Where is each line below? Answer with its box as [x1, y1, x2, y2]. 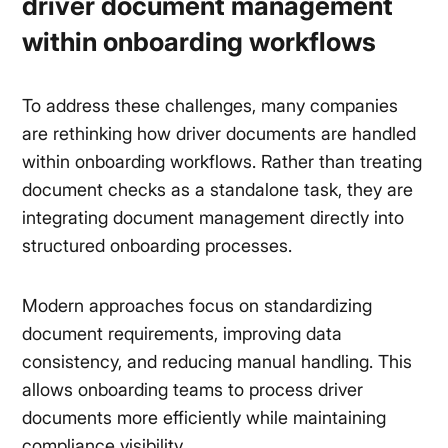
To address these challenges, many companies [22, 95, 399, 117]
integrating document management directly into [22, 207, 405, 229]
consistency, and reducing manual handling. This [22, 351, 413, 373]
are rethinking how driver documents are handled [22, 123, 417, 145]
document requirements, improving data [22, 323, 343, 345]
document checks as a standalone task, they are [22, 179, 414, 201]
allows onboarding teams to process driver [22, 379, 364, 401]
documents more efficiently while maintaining [22, 407, 387, 429]
